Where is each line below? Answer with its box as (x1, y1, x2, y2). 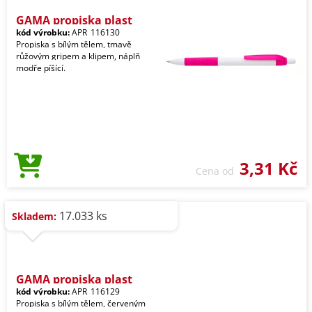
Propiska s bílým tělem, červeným (16, 297, 146, 309)
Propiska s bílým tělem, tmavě (16, 38, 132, 50)
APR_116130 (70, 26, 120, 38)
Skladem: (12, 210, 56, 223)
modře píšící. (16, 62, 65, 74)
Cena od (196, 164, 240, 178)
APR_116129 (70, 286, 120, 297)
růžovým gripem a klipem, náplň (16, 50, 140, 62)
